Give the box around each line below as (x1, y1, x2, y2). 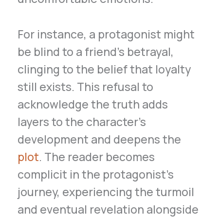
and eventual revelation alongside (18, 201, 199, 217)
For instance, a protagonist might (18, 26, 195, 42)
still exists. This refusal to (18, 78, 154, 94)
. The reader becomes (39, 148, 155, 164)
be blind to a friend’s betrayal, (18, 43, 174, 59)
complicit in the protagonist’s (18, 166, 174, 182)
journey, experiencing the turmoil (18, 183, 195, 200)
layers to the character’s (18, 113, 146, 129)
